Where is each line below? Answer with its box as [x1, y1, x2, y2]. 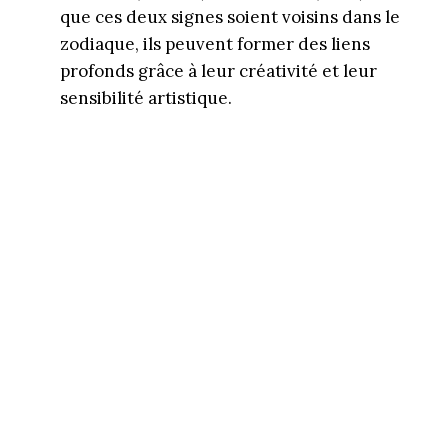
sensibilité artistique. [60, 86, 232, 109]
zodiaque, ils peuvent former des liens [60, 32, 370, 55]
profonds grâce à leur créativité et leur [60, 59, 377, 82]
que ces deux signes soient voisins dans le [60, 5, 400, 28]
